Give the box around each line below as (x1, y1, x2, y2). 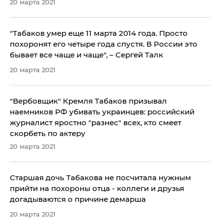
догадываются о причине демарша (10, 194, 146, 204)
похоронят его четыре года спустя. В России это (10, 39, 197, 49)
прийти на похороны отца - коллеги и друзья (10, 184, 184, 193)
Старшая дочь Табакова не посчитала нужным (10, 173, 191, 183)
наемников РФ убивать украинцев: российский (10, 107, 194, 117)
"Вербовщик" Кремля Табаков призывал (10, 96, 167, 106)
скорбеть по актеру (10, 129, 85, 138)
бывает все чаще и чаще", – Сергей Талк (10, 50, 163, 60)
